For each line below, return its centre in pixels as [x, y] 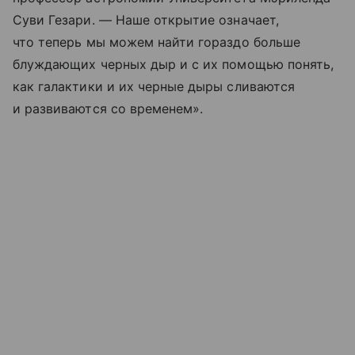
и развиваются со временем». [108, 109]
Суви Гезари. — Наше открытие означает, [146, 20]
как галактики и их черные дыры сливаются [154, 87]
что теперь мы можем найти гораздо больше [157, 42]
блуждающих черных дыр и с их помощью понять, [174, 65]
